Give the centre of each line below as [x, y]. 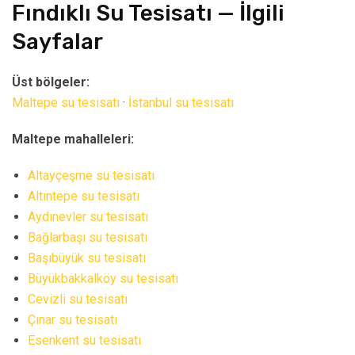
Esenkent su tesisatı [84, 341]
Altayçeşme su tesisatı [91, 176]
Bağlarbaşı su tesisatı [88, 238]
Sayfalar [57, 42]
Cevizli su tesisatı [78, 300]
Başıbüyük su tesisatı [87, 258]
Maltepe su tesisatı [66, 103]
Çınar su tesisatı [73, 320]
